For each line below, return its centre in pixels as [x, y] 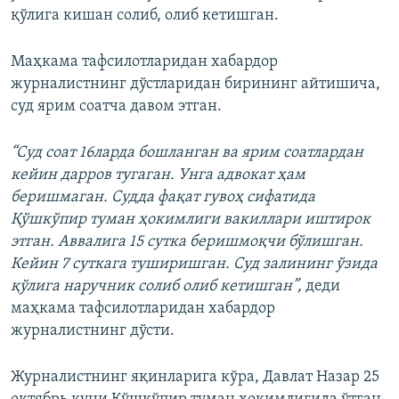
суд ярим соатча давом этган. [116, 106]
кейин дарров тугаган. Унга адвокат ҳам [158, 175]
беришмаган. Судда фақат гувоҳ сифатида [163, 197]
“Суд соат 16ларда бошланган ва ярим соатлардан [187, 153]
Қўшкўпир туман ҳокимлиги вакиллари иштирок [191, 220]
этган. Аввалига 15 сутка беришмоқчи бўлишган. [187, 242]
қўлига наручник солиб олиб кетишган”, [158, 286]
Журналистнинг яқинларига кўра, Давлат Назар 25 [195, 377]
